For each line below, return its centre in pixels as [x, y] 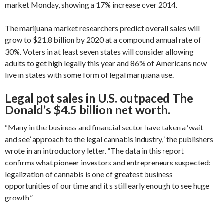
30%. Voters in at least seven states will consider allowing [99, 51]
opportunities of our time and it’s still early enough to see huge [107, 185]
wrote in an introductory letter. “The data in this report [94, 150]
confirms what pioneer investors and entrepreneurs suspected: [108, 162]
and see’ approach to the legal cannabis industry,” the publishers [109, 139]
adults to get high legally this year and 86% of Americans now [106, 63]
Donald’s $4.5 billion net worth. [88, 109]
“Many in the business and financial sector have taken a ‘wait [104, 127]
